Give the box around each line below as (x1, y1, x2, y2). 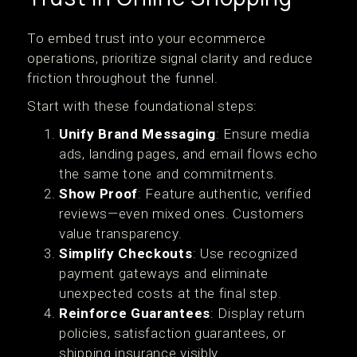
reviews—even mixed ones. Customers (59, 206, 304, 222)
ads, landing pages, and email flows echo (59, 146, 319, 162)
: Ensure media (215, 126, 310, 142)
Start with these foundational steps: (27, 98, 258, 114)
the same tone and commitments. (59, 166, 277, 182)
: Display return (210, 305, 306, 321)
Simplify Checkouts (59, 245, 193, 261)
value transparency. (59, 226, 182, 241)
